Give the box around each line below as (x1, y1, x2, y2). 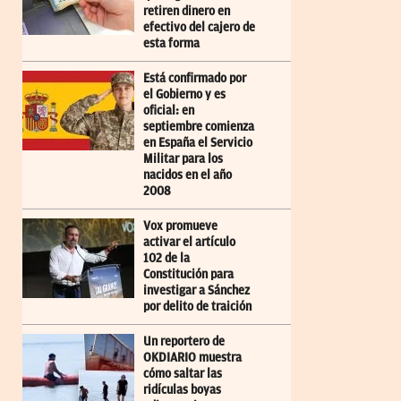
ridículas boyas (143, 382, 221, 397)
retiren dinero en (143, 4, 230, 18)
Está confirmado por (143, 71, 246, 85)
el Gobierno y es (143, 87, 226, 101)
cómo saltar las (143, 366, 222, 380)
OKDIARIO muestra (143, 350, 242, 364)
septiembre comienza (143, 119, 254, 133)
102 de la (143, 251, 190, 265)
